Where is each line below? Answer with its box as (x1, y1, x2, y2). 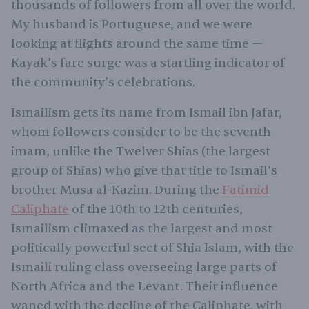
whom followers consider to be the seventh (11, 124, 271, 140)
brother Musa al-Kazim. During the (11, 182, 222, 198)
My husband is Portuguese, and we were (11, 17, 252, 32)
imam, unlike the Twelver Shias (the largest (11, 143, 270, 159)
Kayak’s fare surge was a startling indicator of (11, 55, 285, 71)
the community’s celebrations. (11, 74, 195, 90)
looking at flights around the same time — (11, 36, 263, 52)
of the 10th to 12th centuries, (69, 201, 243, 217)
